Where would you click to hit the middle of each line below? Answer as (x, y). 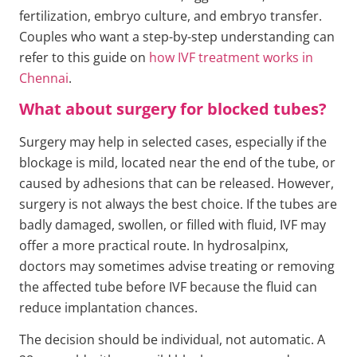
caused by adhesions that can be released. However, (177, 183)
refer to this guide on (84, 57)
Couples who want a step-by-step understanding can (177, 36)
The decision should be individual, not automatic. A (172, 340)
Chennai (44, 78)
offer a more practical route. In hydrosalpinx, (154, 245)
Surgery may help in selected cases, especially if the (173, 141)
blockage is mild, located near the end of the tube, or (177, 162)
